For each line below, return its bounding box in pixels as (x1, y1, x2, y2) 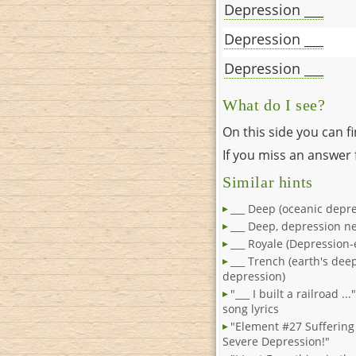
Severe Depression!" (222, 334, 330, 350)
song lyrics (222, 301, 279, 317)
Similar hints (222, 174, 313, 192)
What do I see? (222, 97, 326, 114)
